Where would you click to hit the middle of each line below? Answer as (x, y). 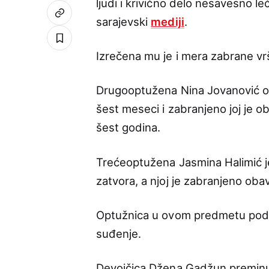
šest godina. (128, 128)
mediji (168, 21)
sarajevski (124, 21)
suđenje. (119, 233)
